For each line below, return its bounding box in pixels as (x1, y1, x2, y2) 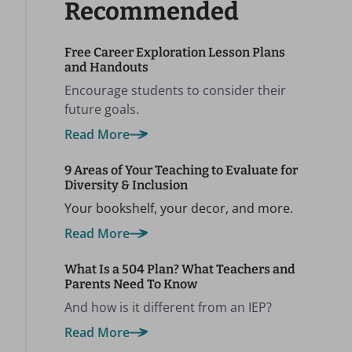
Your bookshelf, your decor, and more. (64, 200, 293, 217)
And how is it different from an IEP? (64, 299, 272, 316)
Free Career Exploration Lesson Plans (64, 45, 285, 60)
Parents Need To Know (64, 277, 197, 291)
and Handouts (64, 60, 148, 75)
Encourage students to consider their (64, 82, 286, 99)
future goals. (64, 101, 139, 118)
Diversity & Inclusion (64, 178, 188, 192)
